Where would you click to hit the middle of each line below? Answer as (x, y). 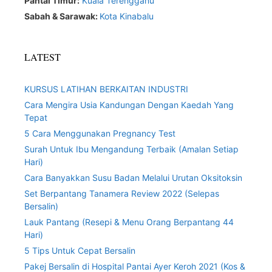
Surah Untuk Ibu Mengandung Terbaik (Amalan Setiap (131, 149)
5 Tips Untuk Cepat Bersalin (80, 250)
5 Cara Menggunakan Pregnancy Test (100, 133)
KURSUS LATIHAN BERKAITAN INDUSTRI (106, 89)
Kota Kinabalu (127, 16)
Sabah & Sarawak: (62, 16)
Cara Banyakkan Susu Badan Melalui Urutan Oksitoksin (133, 178)
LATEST (42, 57)
